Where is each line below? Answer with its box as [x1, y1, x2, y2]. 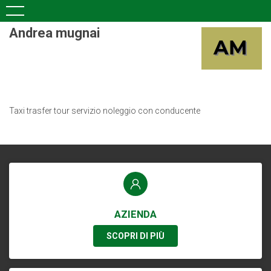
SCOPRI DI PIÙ [106, 231, 165, 241]
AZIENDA [114, 208, 157, 220]
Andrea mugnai [9, 25, 100, 41]
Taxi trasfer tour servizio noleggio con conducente [9, 106, 200, 116]
